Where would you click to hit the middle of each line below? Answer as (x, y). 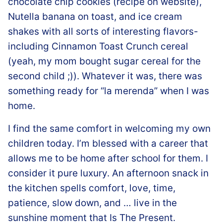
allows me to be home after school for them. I (108, 158)
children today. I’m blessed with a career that (108, 143)
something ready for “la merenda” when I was (109, 91)
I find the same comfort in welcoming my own (109, 128)
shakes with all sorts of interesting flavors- (103, 31)
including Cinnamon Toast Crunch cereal (98, 46)
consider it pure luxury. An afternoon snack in (108, 173)
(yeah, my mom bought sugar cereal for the (104, 61)
